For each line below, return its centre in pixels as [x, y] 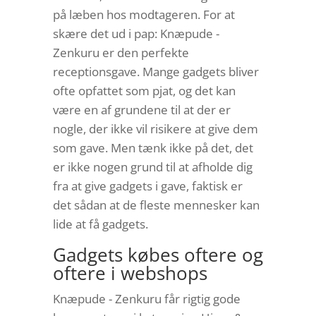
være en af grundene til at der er [141, 110]
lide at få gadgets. [100, 224]
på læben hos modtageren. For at [144, 15]
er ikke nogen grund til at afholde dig [152, 167]
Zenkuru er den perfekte [121, 53]
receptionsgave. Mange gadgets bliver [156, 72]
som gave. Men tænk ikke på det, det [153, 148]
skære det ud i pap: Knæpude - [136, 34]
